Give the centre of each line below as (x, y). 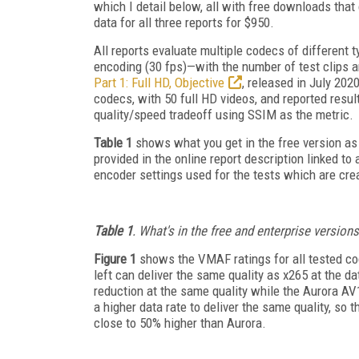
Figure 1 (115, 258)
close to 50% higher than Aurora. (182, 323)
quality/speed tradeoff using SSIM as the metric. (224, 114)
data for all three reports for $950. (184, 22)
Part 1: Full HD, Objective (159, 82)
